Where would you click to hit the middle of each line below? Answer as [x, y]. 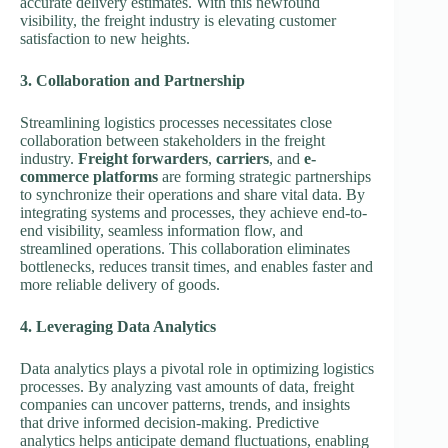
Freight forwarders [143, 158]
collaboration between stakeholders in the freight [172, 140]
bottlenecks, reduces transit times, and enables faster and [196, 266]
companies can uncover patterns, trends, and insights [185, 404]
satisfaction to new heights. [105, 38]
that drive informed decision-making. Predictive [169, 422]
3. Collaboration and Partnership [132, 80]
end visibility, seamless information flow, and [161, 230]
